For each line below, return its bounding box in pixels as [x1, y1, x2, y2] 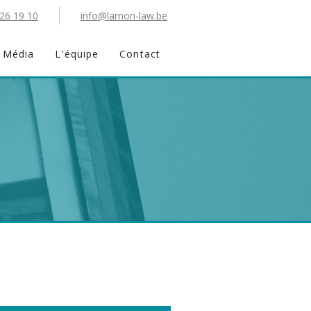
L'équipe [55, 47, 99, 60]
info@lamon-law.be [81, 9, 167, 22]
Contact [119, 47, 160, 60]
